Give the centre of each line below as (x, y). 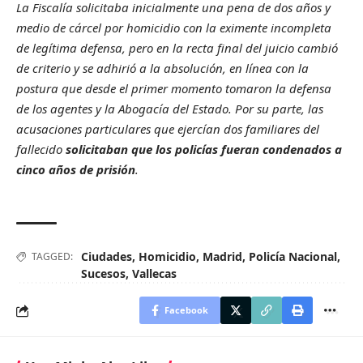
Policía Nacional (293, 256)
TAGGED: (52, 256)
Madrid (222, 256)
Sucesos (103, 273)
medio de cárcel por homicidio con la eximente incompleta (174, 27)
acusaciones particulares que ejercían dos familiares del (168, 128)
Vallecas (154, 273)
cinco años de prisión (76, 169)
